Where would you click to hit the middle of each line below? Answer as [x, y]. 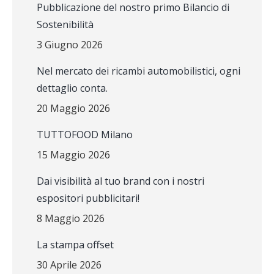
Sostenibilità [65, 24]
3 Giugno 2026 [70, 45]
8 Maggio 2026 [71, 218]
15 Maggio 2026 [73, 155]
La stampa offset [75, 245]
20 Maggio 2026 [73, 108]
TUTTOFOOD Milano [85, 135]
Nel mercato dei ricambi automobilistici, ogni [139, 71]
